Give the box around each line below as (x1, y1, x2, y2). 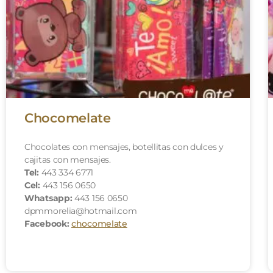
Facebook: (24, 218, 71, 229)
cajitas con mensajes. (24, 154, 111, 165)
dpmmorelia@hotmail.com (24, 205, 137, 216)
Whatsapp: (24, 192, 73, 204)
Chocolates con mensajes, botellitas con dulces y (24, 141, 224, 152)
